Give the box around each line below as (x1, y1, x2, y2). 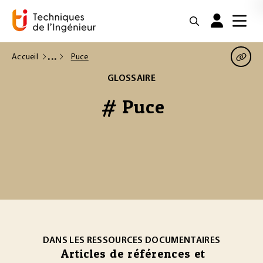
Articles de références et (60, 247, 205, 261)
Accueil (12, 52, 38, 62)
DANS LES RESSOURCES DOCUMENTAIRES (42, 236, 221, 245)
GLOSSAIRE (107, 74, 156, 83)
